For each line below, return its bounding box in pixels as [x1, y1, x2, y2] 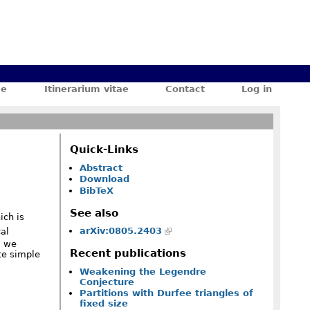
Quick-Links [70, 143, 139, 156]
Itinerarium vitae [44, 83, 129, 94]
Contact [165, 83, 206, 94]
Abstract [79, 162, 122, 173]
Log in [241, 83, 273, 94]
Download [79, 174, 129, 185]
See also [70, 206, 119, 219]
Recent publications [70, 247, 187, 259]
